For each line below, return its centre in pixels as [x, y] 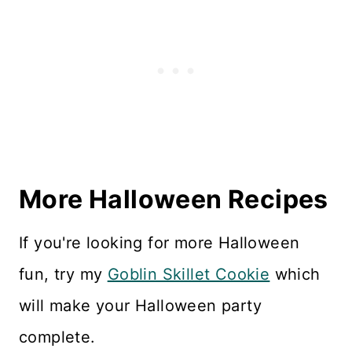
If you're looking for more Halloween [159, 242]
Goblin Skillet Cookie [189, 274]
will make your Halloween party [140, 305]
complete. [57, 337]
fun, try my [63, 274]
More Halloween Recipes [174, 199]
